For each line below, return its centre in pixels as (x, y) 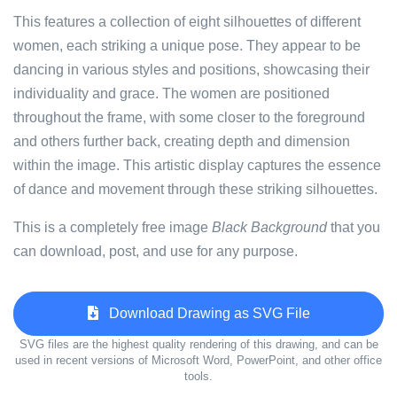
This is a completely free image (113, 227)
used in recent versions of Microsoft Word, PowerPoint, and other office (198, 360)
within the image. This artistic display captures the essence (197, 165)
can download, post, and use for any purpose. (156, 251)
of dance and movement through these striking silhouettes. (195, 189)
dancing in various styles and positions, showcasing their (191, 70)
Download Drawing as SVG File (204, 313)
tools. (198, 376)
